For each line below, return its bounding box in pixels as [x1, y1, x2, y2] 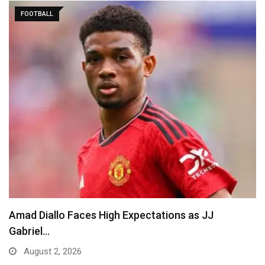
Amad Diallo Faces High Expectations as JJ [9, 209, 214, 221]
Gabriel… [9, 225, 50, 237]
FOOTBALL [21, 9, 53, 18]
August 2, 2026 [21, 246, 82, 257]
